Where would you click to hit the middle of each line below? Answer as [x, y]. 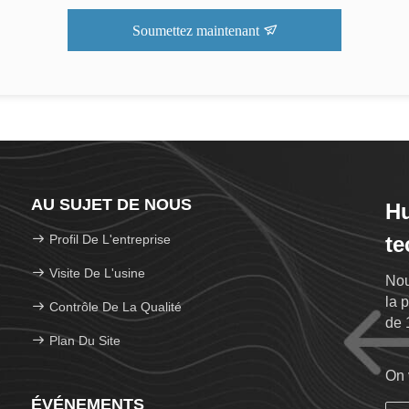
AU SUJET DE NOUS [111, 204]
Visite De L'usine [97, 273]
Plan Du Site [85, 341]
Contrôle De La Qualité [114, 307]
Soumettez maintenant [197, 31]
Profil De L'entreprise [110, 239]
